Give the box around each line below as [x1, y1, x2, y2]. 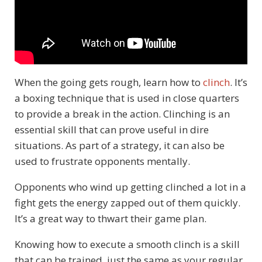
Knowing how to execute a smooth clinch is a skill [15, 237, 240, 251]
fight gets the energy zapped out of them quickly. [15, 195, 240, 209]
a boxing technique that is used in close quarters [15, 91, 239, 105]
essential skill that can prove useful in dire [15, 122, 209, 136]
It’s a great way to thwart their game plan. [15, 211, 206, 225]
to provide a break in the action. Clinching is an [15, 106, 230, 120]
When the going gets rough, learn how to [15, 75, 203, 89]
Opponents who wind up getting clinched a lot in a [15, 180, 246, 194]
